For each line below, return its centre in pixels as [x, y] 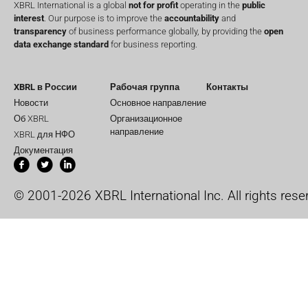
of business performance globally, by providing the [165, 31]
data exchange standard [61, 44]
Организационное [146, 119]
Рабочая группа [145, 87]
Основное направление [158, 103]
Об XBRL [31, 119]
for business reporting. [153, 44]
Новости [31, 103]
